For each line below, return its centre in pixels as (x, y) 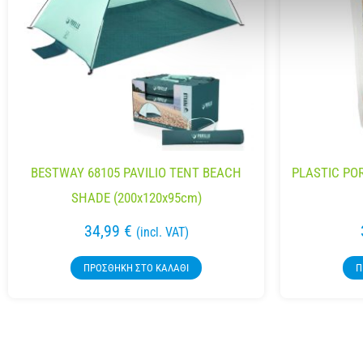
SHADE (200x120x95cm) (136, 198)
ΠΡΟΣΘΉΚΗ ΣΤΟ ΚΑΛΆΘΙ (136, 268)
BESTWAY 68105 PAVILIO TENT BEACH (136, 173)
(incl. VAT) (162, 233)
